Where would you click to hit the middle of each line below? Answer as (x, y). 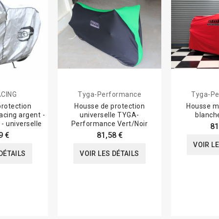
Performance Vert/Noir (109, 124)
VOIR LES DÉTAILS (109, 154)
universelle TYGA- (109, 115)
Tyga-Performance (109, 95)
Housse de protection (109, 106)
